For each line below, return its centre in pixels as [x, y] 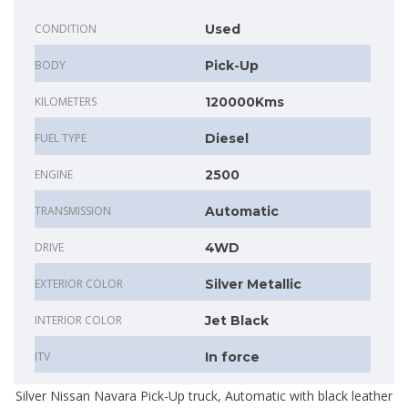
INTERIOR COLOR [78, 321]
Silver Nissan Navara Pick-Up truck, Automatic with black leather [204, 396]
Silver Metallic [253, 285]
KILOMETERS [66, 102]
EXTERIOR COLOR [79, 284]
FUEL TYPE [61, 138]
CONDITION [66, 29]
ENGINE [54, 175]
